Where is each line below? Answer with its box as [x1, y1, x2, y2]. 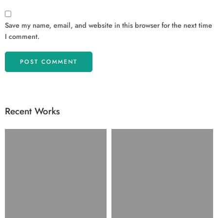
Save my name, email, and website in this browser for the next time [5, 20, 212, 31]
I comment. [5, 31, 39, 42]
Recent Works [5, 105, 60, 118]
